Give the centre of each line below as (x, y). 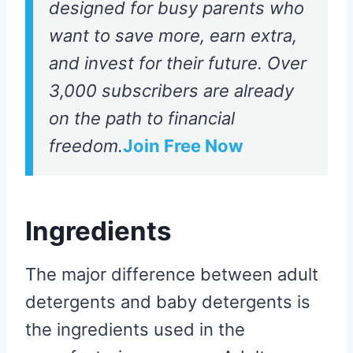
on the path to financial (142, 118)
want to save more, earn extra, (173, 35)
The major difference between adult (172, 274)
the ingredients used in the (135, 329)
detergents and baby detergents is (168, 301)
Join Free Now (183, 145)
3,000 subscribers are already (171, 90)
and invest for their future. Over (178, 63)
